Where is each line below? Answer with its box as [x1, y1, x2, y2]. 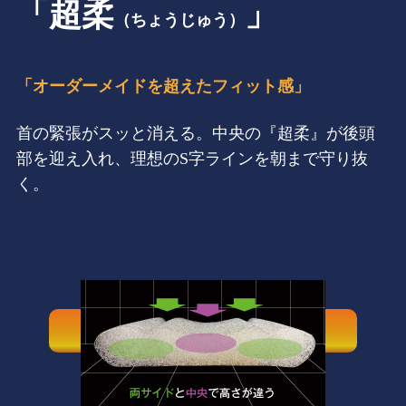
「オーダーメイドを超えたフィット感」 [16, 77, 310, 96]
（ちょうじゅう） [114, 11, 245, 30]
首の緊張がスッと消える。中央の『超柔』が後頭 [16, 124, 375, 142]
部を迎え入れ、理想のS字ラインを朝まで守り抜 [16, 150, 368, 168]
